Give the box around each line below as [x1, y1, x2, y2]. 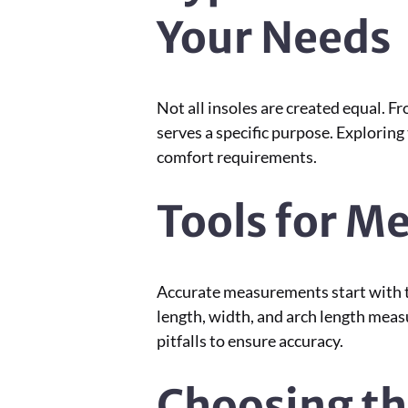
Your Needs [157, 11, 391, 65]
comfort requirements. [157, 147, 317, 167]
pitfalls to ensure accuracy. [157, 331, 343, 351]
